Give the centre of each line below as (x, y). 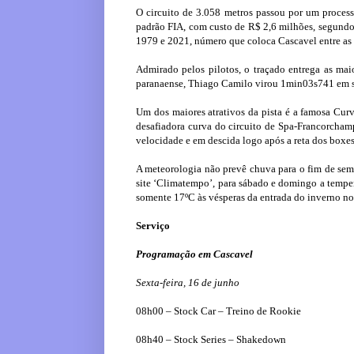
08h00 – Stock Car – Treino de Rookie (218, 311)
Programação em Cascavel (194, 254)
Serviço (153, 226)
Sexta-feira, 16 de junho (188, 283)
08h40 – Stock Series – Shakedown (211, 340)
